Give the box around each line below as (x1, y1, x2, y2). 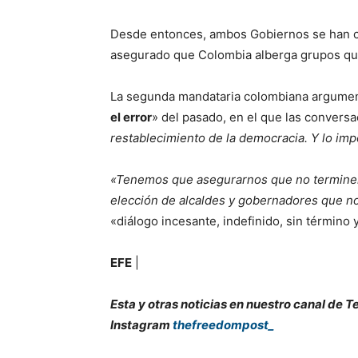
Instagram (110, 316, 173, 332)
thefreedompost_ (173, 316, 274, 332)
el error (110, 109, 152, 125)
